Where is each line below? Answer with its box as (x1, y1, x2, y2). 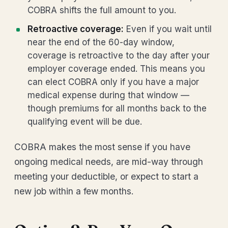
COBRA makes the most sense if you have (14, 141, 190, 152)
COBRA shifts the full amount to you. (27, 5, 176, 15)
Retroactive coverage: (27, 24, 124, 34)
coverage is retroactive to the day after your (27, 50, 210, 61)
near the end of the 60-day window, (27, 37, 175, 47)
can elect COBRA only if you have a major (27, 77, 199, 87)
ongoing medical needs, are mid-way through (14, 156, 203, 167)
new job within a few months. (14, 186, 134, 196)
